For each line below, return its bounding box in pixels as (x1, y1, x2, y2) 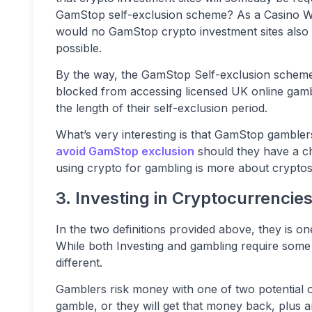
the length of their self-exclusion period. (56, 101, 267, 115)
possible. (56, 41, 102, 55)
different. (56, 256, 102, 270)
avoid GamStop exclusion (56, 144, 194, 158)
